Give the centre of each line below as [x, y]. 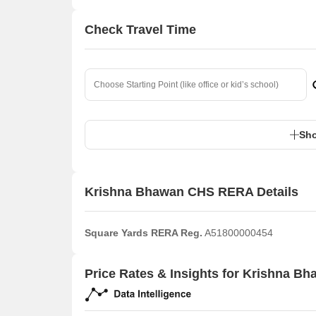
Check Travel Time [140, 29]
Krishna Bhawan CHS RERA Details [192, 192]
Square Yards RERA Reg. [144, 233]
